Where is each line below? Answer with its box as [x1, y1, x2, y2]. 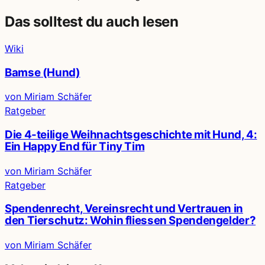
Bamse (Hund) [5, 65, 80, 79]
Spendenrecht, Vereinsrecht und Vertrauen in [5, 202, 243, 216]
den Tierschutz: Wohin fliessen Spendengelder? [5, 214, 256, 228]
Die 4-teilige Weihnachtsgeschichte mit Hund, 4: [5, 128, 257, 142]
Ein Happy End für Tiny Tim [5, 140, 145, 154]
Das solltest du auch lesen [5, 12, 179, 30]
